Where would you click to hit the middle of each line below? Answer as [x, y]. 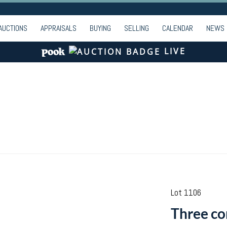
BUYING [100, 28]
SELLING [137, 28]
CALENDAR [178, 28]
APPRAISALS [59, 28]
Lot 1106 [186, 193]
